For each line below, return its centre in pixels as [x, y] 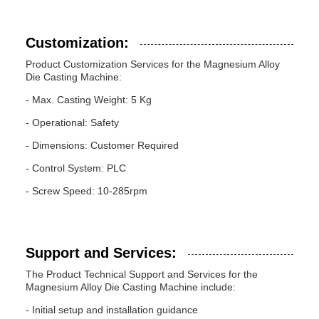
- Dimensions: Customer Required [102, 145]
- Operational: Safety [72, 122]
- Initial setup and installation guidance [112, 310]
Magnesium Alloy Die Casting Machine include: [131, 287]
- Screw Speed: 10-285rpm [87, 191]
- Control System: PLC [76, 168]
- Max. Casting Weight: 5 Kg [89, 100]
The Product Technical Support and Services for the [142, 274]
